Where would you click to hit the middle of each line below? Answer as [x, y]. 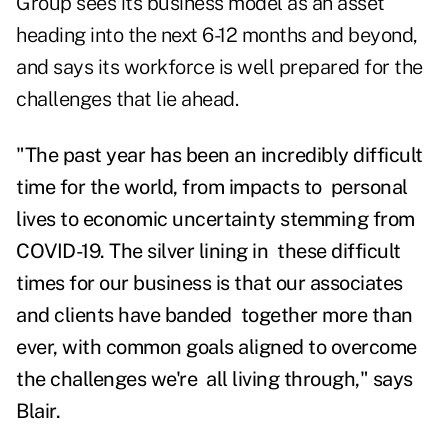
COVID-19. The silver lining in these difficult [208, 251]
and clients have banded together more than [214, 315]
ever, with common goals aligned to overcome [216, 347]
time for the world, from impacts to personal [212, 187]
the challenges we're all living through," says [214, 379]
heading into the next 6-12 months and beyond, [217, 35]
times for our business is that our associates [209, 283]
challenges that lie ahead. [127, 99]
